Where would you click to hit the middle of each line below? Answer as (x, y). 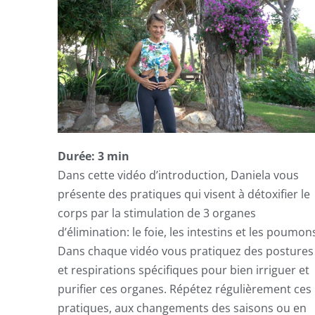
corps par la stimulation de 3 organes (157, 213)
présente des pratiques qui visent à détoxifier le (184, 194)
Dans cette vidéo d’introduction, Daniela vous (178, 175)
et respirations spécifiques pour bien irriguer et (184, 270)
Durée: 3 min (94, 156)
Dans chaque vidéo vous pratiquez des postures (186, 251)
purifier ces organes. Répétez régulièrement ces (185, 289)
